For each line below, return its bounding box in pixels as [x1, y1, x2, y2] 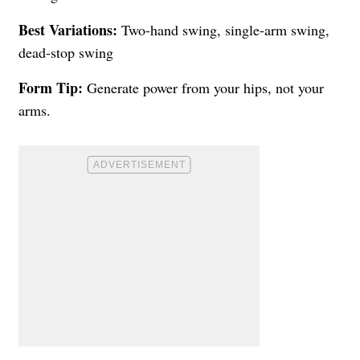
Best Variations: [18, 18, 117, 40]
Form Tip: [18, 76, 83, 98]
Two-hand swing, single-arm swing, [117, 19, 329, 39]
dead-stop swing [18, 42, 113, 62]
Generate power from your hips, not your [83, 77, 324, 97]
